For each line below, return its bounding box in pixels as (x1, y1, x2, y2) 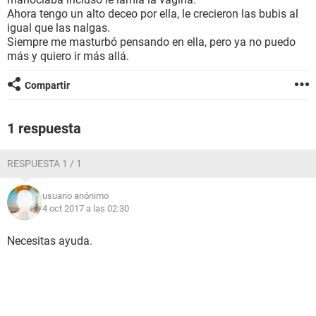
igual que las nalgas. (7, 21, 110, 35)
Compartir (25, 80, 70, 91)
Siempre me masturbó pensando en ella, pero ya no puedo (7, 35, 296, 49)
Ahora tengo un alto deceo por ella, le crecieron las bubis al (7, 7, 298, 20)
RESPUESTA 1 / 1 (7, 158, 82, 169)
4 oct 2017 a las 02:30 (42, 203, 129, 214)
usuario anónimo (42, 190, 109, 201)
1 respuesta (7, 120, 81, 137)
